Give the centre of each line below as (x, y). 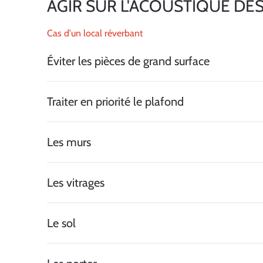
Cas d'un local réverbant (95, 33)
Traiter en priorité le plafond (115, 102)
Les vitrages (76, 183)
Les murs (69, 142)
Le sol (61, 223)
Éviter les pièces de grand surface (128, 61)
